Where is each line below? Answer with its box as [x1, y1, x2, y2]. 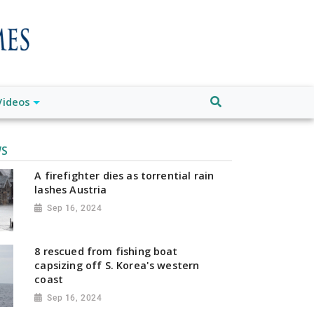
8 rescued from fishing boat [34, 244, 178, 258]
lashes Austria [34, 182, 107, 196]
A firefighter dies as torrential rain [34, 168, 214, 182]
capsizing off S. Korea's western [34, 258, 200, 272]
